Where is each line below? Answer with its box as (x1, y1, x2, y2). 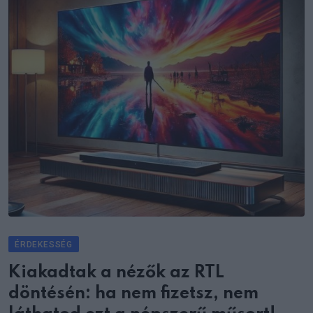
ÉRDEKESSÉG (15, 239, 73, 249)
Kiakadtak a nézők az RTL (8, 263, 224, 282)
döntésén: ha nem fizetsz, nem (8, 284, 259, 303)
